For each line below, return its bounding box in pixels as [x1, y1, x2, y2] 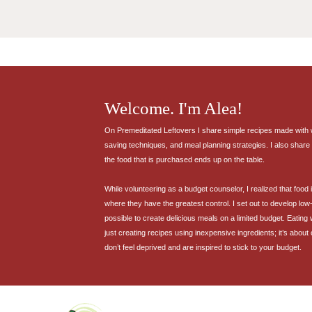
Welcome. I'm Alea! [104, 98, 242, 118]
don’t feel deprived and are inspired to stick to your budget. [104, 242, 302, 251]
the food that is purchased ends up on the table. [104, 155, 265, 164]
